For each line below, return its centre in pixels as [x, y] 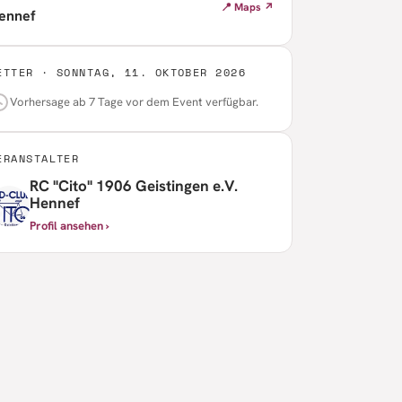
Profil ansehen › [70, 226]
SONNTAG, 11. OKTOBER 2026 [151, 72]
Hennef [55, 203]
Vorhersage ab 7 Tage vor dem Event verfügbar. [134, 102]
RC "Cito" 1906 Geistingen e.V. [134, 186]
